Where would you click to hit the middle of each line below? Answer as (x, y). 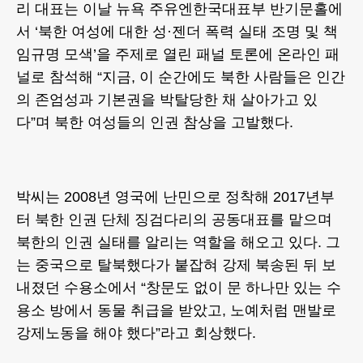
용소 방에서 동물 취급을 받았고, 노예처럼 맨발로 (176, 311)
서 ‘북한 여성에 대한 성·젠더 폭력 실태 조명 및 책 (177, 32)
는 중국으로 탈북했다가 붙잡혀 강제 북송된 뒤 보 (176, 265)
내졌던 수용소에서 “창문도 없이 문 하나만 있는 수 (179, 288)
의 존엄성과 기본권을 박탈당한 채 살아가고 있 (167, 100)
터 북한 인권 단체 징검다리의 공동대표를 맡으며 (174, 220)
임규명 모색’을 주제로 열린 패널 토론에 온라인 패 (178, 55)
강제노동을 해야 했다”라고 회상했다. (136, 333)
